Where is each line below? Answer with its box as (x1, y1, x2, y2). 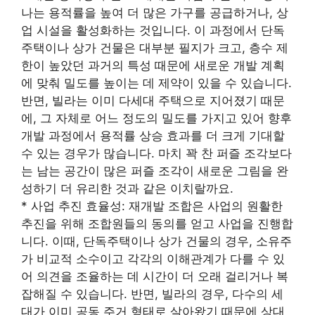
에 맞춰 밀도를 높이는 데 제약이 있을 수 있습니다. (21, 75, 292, 90)
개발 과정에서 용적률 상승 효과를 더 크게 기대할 (21, 128, 285, 143)
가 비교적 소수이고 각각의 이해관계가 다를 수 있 (21, 251, 285, 266)
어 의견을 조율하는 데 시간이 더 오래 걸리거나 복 (21, 269, 288, 283)
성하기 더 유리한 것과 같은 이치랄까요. (21, 181, 233, 195)
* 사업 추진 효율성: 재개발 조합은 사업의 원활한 (21, 198, 283, 213)
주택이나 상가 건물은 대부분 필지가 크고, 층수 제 (21, 40, 288, 55)
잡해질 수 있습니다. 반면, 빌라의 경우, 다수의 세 (21, 286, 283, 301)
